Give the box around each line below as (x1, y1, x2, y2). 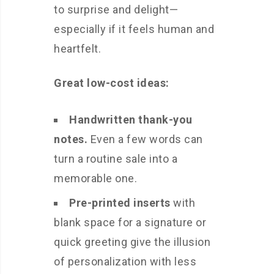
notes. (54, 133, 87, 146)
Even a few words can (87, 133, 203, 146)
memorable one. (54, 172, 137, 185)
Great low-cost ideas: (54, 76, 169, 90)
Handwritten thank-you (69, 113, 193, 127)
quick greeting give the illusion (54, 235, 210, 249)
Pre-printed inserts (69, 196, 171, 210)
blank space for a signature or (54, 216, 206, 229)
